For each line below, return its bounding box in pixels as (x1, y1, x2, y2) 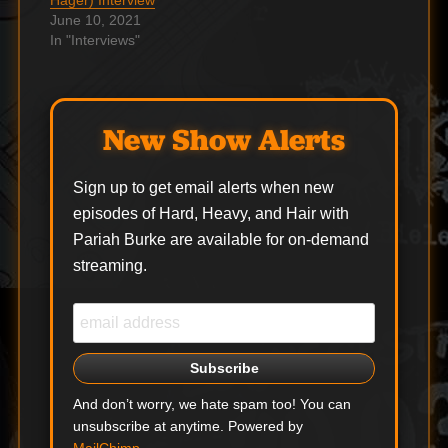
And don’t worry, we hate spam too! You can (72, 397, 351, 413)
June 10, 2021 (49, 12, 141, 29)
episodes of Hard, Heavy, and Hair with (72, 205, 349, 223)
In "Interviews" (49, 32, 140, 49)
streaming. (72, 257, 147, 275)
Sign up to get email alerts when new (72, 179, 334, 197)
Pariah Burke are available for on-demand (72, 231, 369, 249)
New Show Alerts (103, 121, 345, 160)
